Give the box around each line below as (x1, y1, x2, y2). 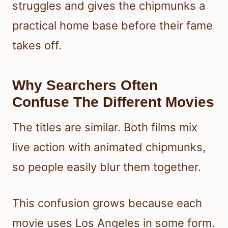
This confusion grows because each (12, 196, 202, 210)
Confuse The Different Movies (12, 94, 214, 110)
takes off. (12, 38, 62, 52)
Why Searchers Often (12, 77, 158, 93)
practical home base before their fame (12, 18, 213, 32)
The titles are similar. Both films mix (12, 120, 197, 134)
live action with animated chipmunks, (12, 140, 206, 154)
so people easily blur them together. (12, 160, 201, 174)
